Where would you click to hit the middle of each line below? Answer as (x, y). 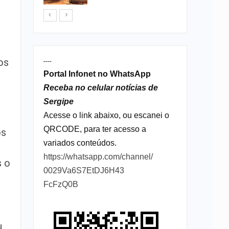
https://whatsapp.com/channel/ (98, 156)
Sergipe (58, 101)
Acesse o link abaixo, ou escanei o (106, 115)
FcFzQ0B (61, 184)
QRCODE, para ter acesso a (95, 129)
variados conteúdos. (80, 143)
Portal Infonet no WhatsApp (97, 74)
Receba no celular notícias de (100, 87)
